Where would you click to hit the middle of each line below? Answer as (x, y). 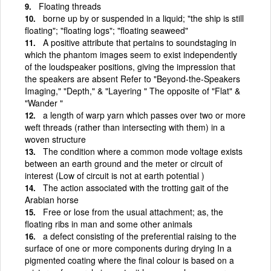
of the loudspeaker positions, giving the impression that (130, 66)
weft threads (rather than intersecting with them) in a (125, 127)
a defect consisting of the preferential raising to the (140, 236)
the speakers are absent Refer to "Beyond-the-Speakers (132, 78)
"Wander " (44, 103)
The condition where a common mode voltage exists (143, 151)
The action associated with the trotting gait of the (136, 187)
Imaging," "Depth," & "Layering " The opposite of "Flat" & (132, 90)
